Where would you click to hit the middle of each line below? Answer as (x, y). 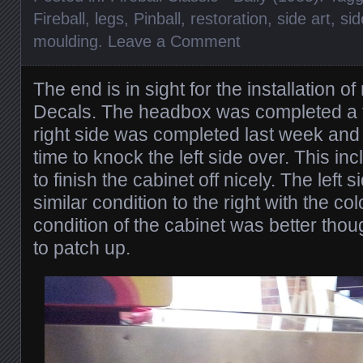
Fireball (59, 19)
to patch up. (82, 248)
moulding (66, 41)
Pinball (157, 19)
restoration (229, 19)
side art (304, 19)
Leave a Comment (174, 41)
